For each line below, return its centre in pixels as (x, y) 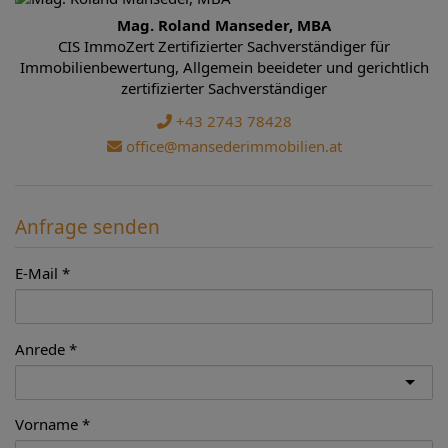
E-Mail (36, 272)
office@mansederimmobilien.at (231, 146)
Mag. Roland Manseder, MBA (224, 24)
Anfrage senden (87, 226)
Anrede (40, 348)
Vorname (46, 423)
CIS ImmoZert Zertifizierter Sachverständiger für (224, 45)
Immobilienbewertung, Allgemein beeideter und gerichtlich (224, 66)
